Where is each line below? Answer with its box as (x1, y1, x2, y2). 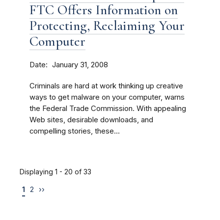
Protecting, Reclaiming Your (29, 17, 185, 34)
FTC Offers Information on (29, 1, 178, 18)
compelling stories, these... (29, 127, 120, 136)
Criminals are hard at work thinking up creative (29, 82, 183, 90)
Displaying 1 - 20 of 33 (20, 167, 91, 176)
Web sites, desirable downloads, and (29, 115, 153, 124)
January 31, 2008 (52, 60, 108, 69)
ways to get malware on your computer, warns (29, 93, 185, 102)
